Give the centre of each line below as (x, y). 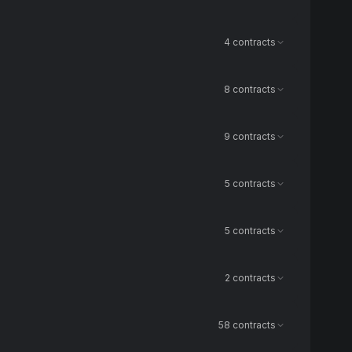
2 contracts (250, 278)
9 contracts (250, 136)
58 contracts (247, 325)
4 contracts (250, 42)
